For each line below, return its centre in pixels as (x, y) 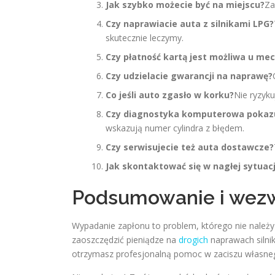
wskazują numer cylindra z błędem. (175, 128)
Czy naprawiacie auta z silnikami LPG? (190, 24)
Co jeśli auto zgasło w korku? (170, 95)
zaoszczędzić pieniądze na (125, 240)
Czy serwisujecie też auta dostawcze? (190, 147)
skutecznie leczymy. (145, 38)
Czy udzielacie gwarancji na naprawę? (189, 76)
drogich (193, 240)
